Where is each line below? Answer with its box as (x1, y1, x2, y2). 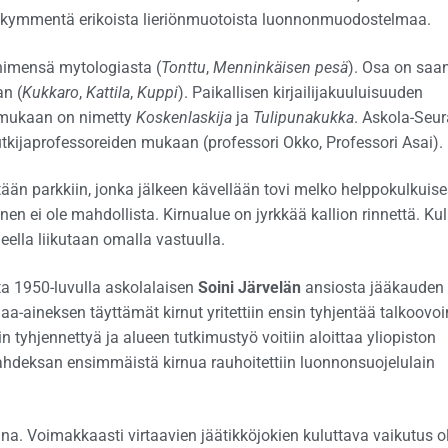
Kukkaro (21, 82, 79, 102)
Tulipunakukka (252, 107, 354, 127)
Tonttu (160, 57, 206, 77)
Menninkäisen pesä (212, 57, 348, 77)
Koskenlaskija (135, 107, 232, 127)
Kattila (85, 82, 130, 102)
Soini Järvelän (198, 277, 301, 297)
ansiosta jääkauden (301, 277, 444, 297)
